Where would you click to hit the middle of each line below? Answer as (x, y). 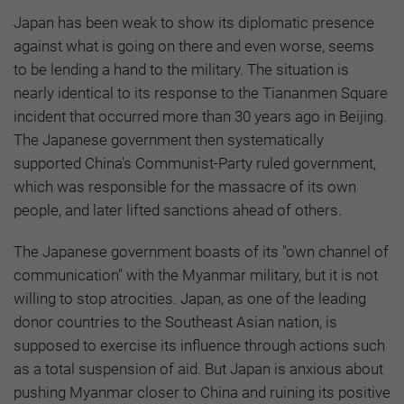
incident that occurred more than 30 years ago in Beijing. (200, 116)
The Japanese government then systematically (169, 139)
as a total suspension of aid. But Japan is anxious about (198, 368)
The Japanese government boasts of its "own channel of (201, 251)
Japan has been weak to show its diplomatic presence (194, 22)
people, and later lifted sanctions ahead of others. (178, 210)
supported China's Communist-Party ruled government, (195, 163)
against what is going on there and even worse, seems (194, 46)
